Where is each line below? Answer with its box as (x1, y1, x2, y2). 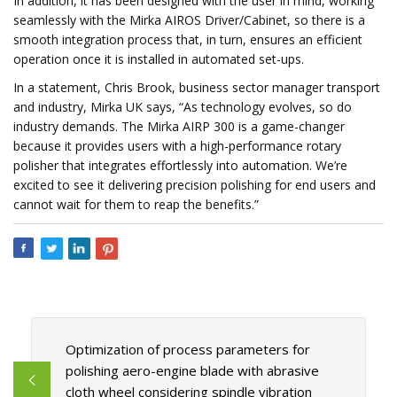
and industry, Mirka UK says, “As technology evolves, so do (13, 98, 352, 115)
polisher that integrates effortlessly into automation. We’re (13, 157, 347, 174)
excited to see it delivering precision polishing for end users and (13, 176, 376, 193)
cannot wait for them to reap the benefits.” (13, 196, 259, 213)
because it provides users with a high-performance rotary (13, 137, 341, 154)
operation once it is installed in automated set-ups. (13, 51, 304, 67)
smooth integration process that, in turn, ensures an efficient (13, 31, 362, 48)
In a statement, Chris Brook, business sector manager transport (13, 79, 380, 96)
